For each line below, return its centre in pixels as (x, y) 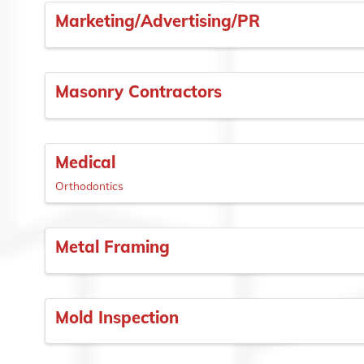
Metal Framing (113, 246)
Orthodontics (89, 185)
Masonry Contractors (139, 92)
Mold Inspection (117, 317)
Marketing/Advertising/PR (158, 21)
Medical (85, 162)
